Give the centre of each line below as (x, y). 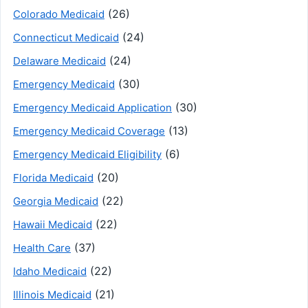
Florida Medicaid (53, 177)
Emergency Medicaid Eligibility (87, 154)
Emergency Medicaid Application (92, 107)
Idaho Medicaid (50, 271)
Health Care (42, 247)
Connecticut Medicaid (66, 37)
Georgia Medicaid (56, 201)
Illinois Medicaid (52, 294)
